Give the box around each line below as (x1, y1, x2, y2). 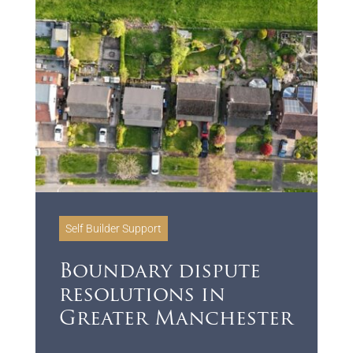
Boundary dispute (58, 262, 261, 282)
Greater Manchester (58, 309, 293, 329)
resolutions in (58, 285, 225, 306)
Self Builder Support (65, 221, 162, 235)
